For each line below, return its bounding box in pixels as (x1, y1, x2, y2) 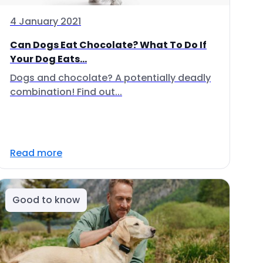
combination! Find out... (10, 85, 122, 99)
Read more (10, 146, 62, 160)
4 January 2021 (10, 15, 81, 28)
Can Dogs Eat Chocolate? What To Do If (10, 38, 207, 52)
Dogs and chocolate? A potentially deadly (10, 71, 211, 85)
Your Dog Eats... (10, 52, 87, 66)
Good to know (12, 193, 80, 207)
